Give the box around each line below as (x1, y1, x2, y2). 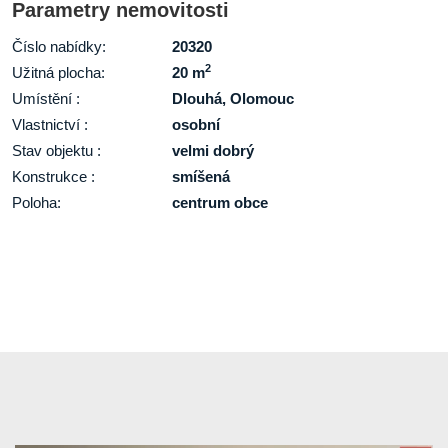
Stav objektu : (11, 142, 101, 159)
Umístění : (11, 90, 80, 107)
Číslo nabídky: (11, 38, 106, 55)
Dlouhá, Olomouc (171, 90, 294, 107)
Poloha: (11, 194, 61, 211)
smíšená (171, 168, 230, 185)
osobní (171, 116, 220, 133)
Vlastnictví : (11, 116, 88, 133)
